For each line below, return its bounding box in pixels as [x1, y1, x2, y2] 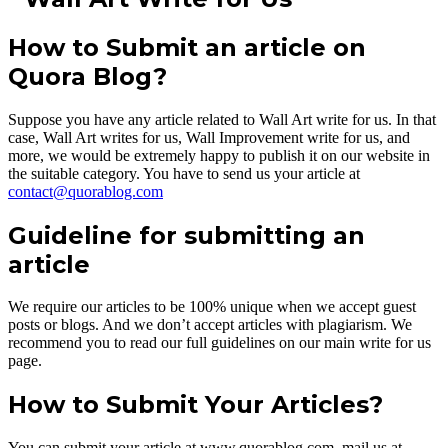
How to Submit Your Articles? [8, 390, 383, 420]
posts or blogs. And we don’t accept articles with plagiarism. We [8, 316, 412, 334]
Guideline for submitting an [8, 220, 365, 250]
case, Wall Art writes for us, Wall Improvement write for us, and [8, 128, 410, 146]
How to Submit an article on [8, 32, 366, 62]
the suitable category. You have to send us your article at [8, 164, 360, 182]
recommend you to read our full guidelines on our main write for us [8, 334, 431, 352]
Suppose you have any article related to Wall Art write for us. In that [8, 110, 436, 128]
